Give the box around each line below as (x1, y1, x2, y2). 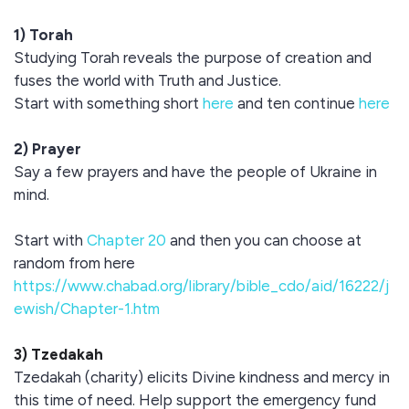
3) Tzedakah (14, 345, 103, 363)
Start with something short (14, 94, 203, 112)
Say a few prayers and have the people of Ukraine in (14, 163, 377, 181)
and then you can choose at (166, 231, 362, 249)
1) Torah (14, 26, 73, 44)
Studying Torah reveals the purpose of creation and (14, 48, 372, 67)
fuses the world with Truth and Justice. (14, 71, 281, 89)
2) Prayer (14, 140, 81, 158)
